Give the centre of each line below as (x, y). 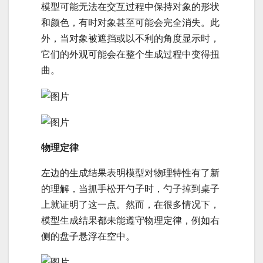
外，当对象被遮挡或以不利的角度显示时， (130, 38)
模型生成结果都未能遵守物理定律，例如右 (130, 220)
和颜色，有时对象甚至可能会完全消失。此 (130, 23)
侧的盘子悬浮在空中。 (88, 236)
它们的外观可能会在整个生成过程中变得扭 (130, 54)
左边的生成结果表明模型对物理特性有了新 (130, 172)
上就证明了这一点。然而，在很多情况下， (130, 204)
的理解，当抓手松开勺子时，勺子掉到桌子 (130, 188)
